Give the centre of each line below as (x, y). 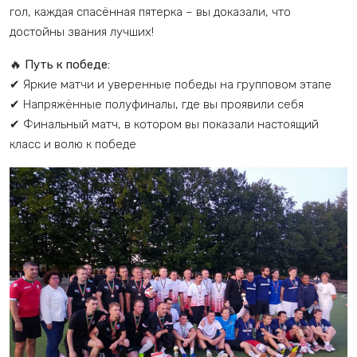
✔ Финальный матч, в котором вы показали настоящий (164, 124)
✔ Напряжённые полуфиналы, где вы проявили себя (157, 104)
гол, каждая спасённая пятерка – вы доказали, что (150, 12)
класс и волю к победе (73, 144)
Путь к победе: (67, 64)
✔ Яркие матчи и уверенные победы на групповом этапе (171, 84)
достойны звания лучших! (82, 31)
